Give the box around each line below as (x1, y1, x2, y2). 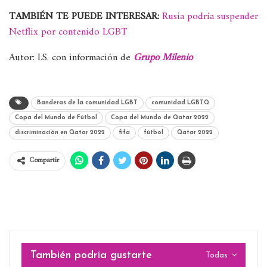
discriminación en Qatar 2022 (15, 129, 105, 136)
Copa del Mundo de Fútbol (15, 114, 97, 121)
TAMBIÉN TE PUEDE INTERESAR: (9, 7, 159, 26)
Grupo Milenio (133, 48, 193, 67)
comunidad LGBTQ (151, 99, 209, 106)
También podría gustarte (30, 249, 152, 261)
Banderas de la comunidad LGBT (37, 99, 138, 106)
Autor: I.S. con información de (9, 48, 133, 67)
